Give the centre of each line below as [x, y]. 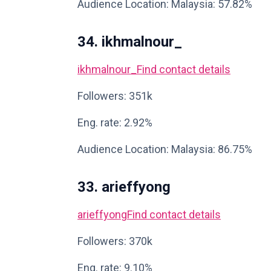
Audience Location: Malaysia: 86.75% [165, 149]
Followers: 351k [115, 96]
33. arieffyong [124, 187]
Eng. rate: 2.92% [115, 122]
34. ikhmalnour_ [130, 42]
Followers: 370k [115, 241]
